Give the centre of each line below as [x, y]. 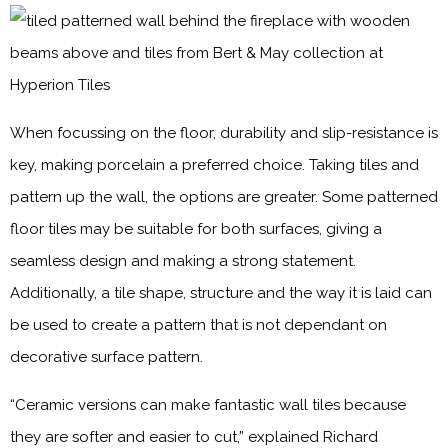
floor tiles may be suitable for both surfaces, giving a [196, 229]
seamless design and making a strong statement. [183, 261]
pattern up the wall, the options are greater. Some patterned [224, 197]
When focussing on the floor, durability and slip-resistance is [224, 133]
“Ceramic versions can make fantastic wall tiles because [208, 405]
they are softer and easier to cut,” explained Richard [194, 437]
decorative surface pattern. [106, 357]
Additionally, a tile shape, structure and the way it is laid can [221, 293]
